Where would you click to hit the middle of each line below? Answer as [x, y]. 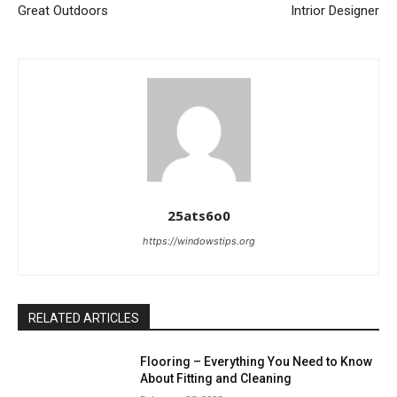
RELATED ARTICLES [84, 318]
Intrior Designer [335, 10]
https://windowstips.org [198, 241]
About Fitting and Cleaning [216, 378]
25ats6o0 [198, 215]
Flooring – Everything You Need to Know [257, 361]
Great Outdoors [63, 10]
